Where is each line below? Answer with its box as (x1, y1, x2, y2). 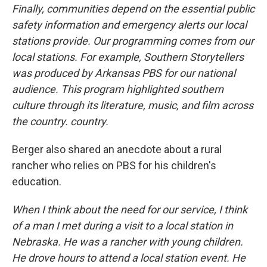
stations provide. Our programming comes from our (12, 34, 254, 47)
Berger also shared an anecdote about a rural (12, 142, 222, 156)
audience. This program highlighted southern (12, 82, 223, 95)
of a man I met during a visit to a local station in (12, 219, 233, 232)
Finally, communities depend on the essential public (12, 2, 254, 15)
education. (12, 175, 61, 188)
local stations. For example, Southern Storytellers (12, 50, 244, 63)
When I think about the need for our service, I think (12, 203, 247, 216)
